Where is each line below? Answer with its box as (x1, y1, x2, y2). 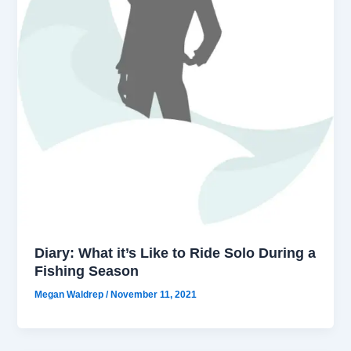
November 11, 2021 (110, 288, 197, 300)
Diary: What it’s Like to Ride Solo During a (34, 244, 317, 261)
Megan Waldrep (34, 288, 107, 300)
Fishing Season (34, 262, 139, 279)
